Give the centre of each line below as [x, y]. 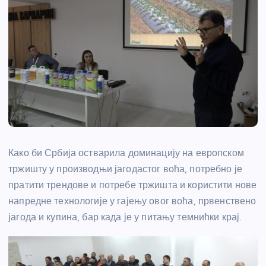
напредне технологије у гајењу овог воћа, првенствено [132, 201]
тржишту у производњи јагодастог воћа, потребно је [125, 169]
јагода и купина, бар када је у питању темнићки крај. [125, 217]
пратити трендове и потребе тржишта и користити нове [133, 185]
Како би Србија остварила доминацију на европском [126, 153]
